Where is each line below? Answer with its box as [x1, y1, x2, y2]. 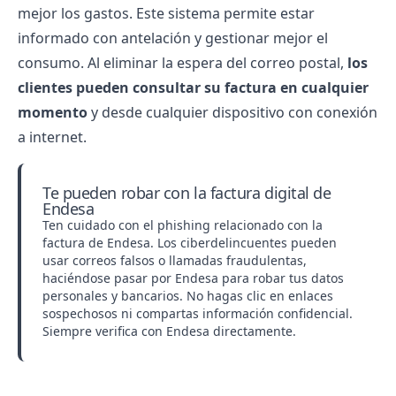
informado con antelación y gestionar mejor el [18, 28, 328, 48]
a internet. [18, 127, 87, 147]
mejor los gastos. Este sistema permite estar [18, 4, 315, 23]
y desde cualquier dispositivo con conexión [88, 103, 377, 122]
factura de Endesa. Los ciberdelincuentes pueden [42, 234, 337, 251]
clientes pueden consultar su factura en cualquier [18, 78, 369, 97]
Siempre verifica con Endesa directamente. [42, 323, 296, 339]
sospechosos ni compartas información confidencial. [42, 305, 353, 322]
